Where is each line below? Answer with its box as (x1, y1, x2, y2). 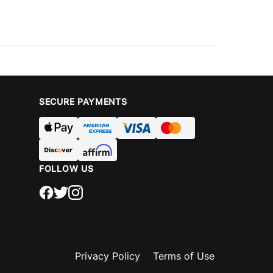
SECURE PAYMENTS (39, 96, 127, 107)
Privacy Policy (75, 250, 140, 262)
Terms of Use (153, 250, 214, 262)
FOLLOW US (39, 163, 94, 174)
